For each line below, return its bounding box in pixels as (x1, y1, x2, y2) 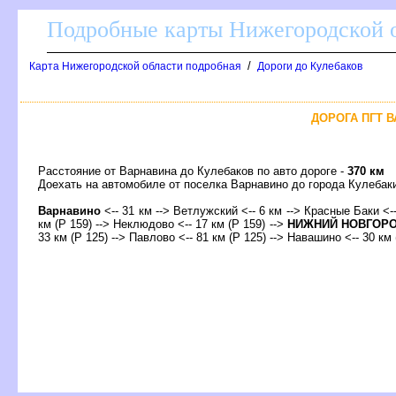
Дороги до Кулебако (257, 60, 362, 72)
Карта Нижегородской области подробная (29, 60, 241, 72)
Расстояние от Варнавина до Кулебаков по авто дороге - (38, 164, 347, 178)
